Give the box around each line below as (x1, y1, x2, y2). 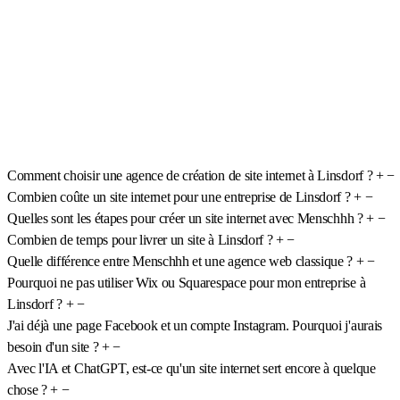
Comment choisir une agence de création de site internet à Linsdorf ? (7, 167, 373, 183)
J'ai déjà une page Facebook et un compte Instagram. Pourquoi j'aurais (7, 317, 382, 333)
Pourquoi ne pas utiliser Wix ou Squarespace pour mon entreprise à (7, 274, 366, 290)
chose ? (7, 381, 47, 397)
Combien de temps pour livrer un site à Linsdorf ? (7, 231, 273, 247)
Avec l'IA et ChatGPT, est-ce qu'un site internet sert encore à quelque (7, 360, 376, 376)
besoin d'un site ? (7, 338, 99, 354)
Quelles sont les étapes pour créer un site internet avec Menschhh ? (7, 210, 363, 226)
